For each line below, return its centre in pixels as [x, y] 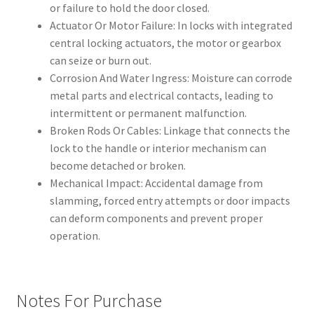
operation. [75, 236]
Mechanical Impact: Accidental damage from [156, 183]
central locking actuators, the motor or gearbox [165, 43]
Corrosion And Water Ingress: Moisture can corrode [171, 78]
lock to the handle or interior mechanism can [158, 148]
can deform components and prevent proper [156, 218]
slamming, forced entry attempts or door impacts [170, 201]
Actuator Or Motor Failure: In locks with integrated [171, 26]
